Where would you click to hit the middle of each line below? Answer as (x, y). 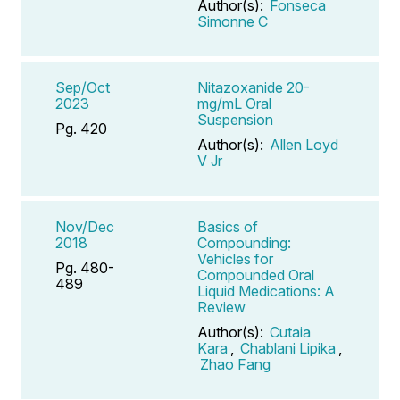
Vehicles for (235, 258)
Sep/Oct (83, 87)
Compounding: (244, 242)
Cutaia (290, 332)
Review (221, 307)
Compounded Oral (256, 275)
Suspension (235, 119)
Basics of (228, 226)
